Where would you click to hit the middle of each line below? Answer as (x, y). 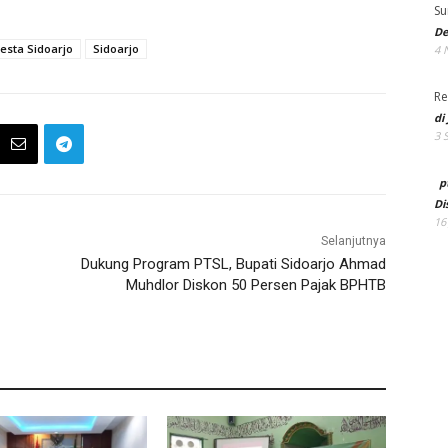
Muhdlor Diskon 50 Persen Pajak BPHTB (255, 285)
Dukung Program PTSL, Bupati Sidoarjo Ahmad (233, 264)
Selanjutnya (353, 241)
